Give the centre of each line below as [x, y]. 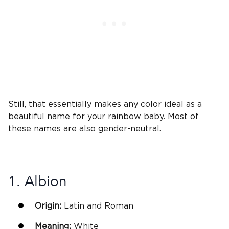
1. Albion [38, 181]
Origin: [48, 206]
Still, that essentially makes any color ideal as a [105, 105]
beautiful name [39, 117]
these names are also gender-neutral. [85, 129]
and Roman [109, 206]
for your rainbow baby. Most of [134, 117]
